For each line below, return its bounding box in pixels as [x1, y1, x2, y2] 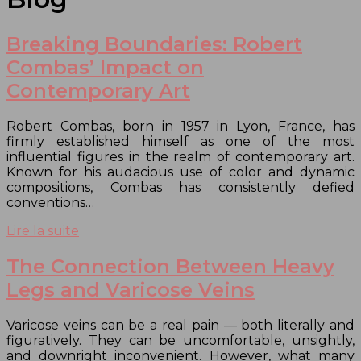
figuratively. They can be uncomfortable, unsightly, [6, 332, 355, 348]
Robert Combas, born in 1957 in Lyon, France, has [6, 118, 355, 134]
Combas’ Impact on [6, 55, 204, 79]
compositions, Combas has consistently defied [6, 179, 355, 195]
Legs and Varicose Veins [6, 277, 255, 301]
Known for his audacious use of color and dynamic [6, 164, 355, 180]
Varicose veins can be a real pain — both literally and [6, 317, 355, 333]
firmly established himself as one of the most [6, 133, 355, 149]
